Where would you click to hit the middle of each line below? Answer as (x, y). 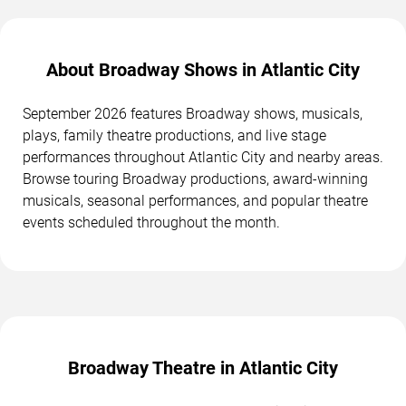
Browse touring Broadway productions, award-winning (195, 179)
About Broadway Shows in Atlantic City (203, 69)
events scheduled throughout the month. (151, 222)
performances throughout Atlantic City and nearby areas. (203, 157)
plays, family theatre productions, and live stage (174, 135)
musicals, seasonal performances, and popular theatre (195, 200)
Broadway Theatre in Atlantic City (203, 367)
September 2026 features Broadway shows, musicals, (193, 113)
